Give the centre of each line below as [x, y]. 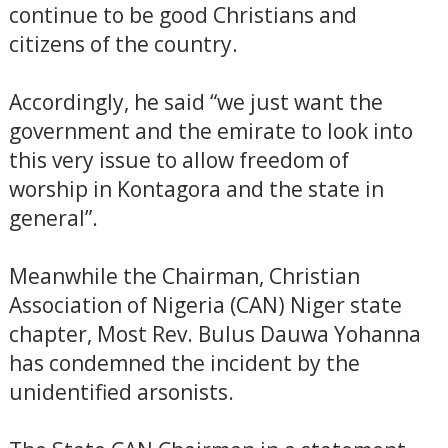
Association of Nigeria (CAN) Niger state [205, 305]
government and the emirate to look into [210, 131]
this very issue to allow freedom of [178, 160]
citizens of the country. [123, 44]
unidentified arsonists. [121, 392]
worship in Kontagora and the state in [196, 189]
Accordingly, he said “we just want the [195, 102]
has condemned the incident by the [184, 363]
